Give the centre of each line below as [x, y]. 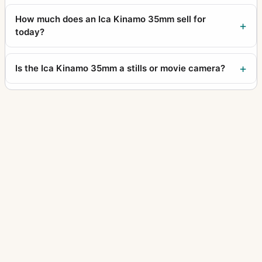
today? [30, 32]
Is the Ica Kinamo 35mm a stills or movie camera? [120, 68]
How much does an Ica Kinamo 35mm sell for [111, 19]
